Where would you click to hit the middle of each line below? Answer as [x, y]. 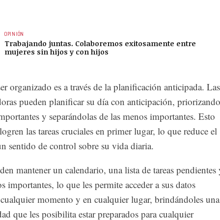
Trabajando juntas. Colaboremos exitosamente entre [100, 43]
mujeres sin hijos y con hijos [56, 52]
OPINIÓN [14, 34]
